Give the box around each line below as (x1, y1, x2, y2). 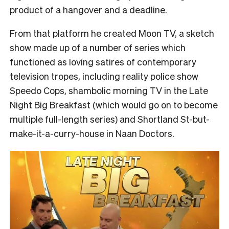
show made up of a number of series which (10, 41, 186, 53)
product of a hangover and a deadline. (10, 3, 167, 15)
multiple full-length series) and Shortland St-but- (10, 112, 210, 125)
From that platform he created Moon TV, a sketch (10, 27, 214, 39)
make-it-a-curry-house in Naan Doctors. (10, 127, 174, 139)
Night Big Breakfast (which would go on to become (10, 98, 218, 110)
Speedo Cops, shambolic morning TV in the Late (10, 84, 208, 96)
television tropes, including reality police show (10, 70, 198, 82)
